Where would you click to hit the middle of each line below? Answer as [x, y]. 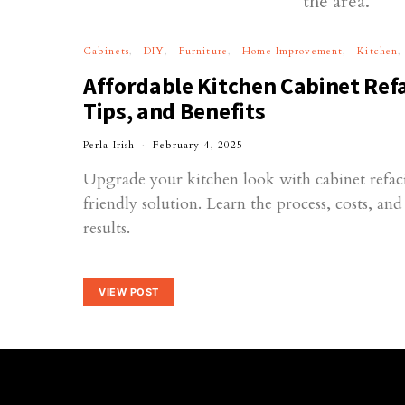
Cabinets [106, 52]
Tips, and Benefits [174, 112]
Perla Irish [109, 146]
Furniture [203, 52]
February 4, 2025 [198, 146]
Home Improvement [293, 52]
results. [107, 229]
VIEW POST [129, 292]
